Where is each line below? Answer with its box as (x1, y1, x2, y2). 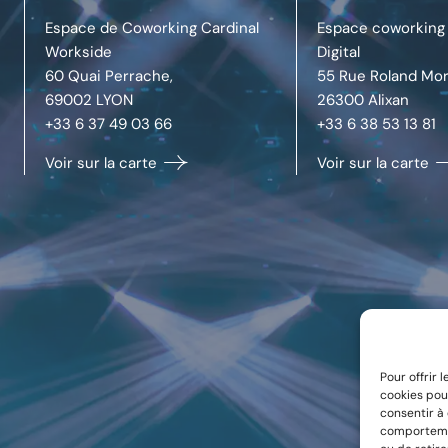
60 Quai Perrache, (45, 65, 173, 86)
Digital (316, 41, 360, 62)
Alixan (367, 89, 409, 110)
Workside (45, 41, 112, 62)
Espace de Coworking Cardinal (45, 17, 259, 38)
